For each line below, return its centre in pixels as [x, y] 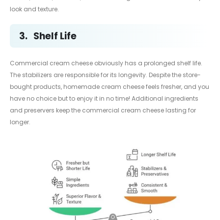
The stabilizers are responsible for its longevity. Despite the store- [105, 75]
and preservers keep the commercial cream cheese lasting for [103, 110]
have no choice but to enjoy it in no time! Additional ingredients [104, 99]
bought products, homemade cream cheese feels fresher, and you [110, 87]
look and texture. [34, 9]
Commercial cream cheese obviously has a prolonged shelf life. [106, 63]
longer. [20, 122]
